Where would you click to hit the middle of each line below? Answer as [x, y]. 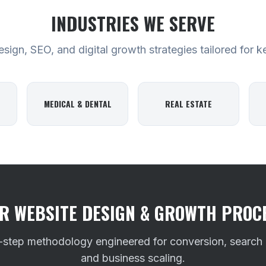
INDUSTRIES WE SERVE [133, 23]
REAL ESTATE [188, 104]
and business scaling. [133, 258]
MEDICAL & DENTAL [77, 104]
